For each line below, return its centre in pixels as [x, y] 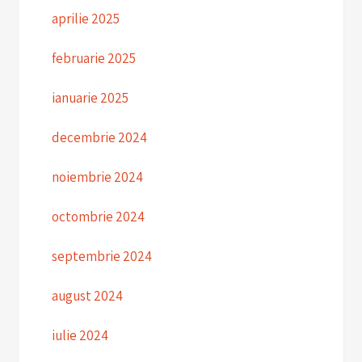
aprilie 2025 [85, 19]
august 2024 [87, 296]
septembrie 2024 [101, 257]
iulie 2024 [80, 336]
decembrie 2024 [99, 138]
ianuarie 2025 [90, 98]
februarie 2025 [93, 59]
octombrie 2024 [98, 217]
